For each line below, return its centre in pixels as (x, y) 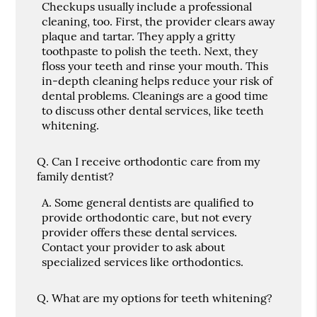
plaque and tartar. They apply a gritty (139, 36)
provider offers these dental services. (140, 232)
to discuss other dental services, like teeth (153, 110)
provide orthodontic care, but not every (147, 217)
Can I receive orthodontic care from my (156, 161)
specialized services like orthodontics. (143, 261)
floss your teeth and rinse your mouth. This (155, 65)
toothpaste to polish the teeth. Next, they (150, 51)
